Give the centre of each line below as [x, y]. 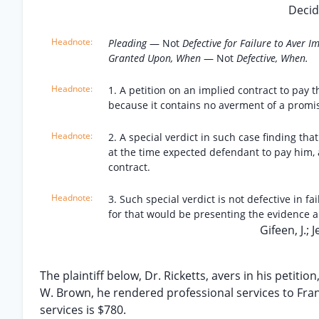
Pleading [129, 43]
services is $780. [83, 310]
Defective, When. [272, 58]
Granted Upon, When [156, 58]
